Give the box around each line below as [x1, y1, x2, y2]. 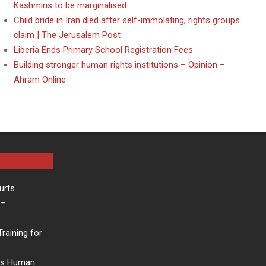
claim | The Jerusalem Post [14, 30, 121, 40]
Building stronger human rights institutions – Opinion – [14, 59, 225, 70]
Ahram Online [14, 74, 66, 85]
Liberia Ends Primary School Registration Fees [14, 45, 193, 55]
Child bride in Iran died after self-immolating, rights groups [14, 15, 240, 26]
